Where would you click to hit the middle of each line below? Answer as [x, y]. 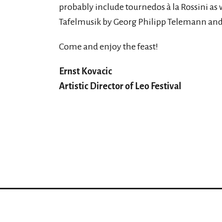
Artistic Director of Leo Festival [120, 86]
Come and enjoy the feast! [109, 47]
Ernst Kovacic [85, 71]
